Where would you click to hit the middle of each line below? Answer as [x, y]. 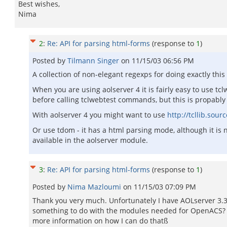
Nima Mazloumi [95, 187]
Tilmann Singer [94, 61]
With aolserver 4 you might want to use [100, 115]
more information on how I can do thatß [100, 221]
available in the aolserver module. [90, 140]
